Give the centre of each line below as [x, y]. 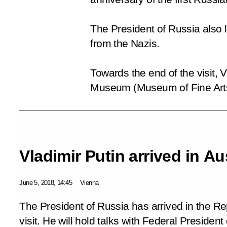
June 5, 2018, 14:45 [46, 182]
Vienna [89, 182]
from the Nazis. [125, 43]
